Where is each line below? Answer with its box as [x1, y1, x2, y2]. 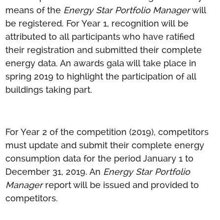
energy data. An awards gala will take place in [5, 57, 197, 68]
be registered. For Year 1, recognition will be [5, 18, 189, 28]
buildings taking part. [5, 84, 93, 95]
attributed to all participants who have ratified [5, 31, 195, 42]
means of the [5, 4, 64, 15]
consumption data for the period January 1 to [5, 153, 194, 164]
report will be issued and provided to [43, 179, 199, 190]
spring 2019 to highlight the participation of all [5, 71, 197, 82]
